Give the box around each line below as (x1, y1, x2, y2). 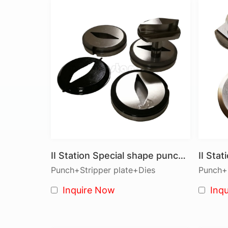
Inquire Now (63, 185, 115, 196)
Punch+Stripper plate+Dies (51, 165, 155, 176)
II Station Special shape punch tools (178, 150, 186, 161)
